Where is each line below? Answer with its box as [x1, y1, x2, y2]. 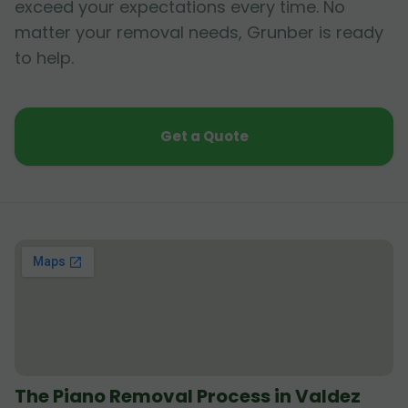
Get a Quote [159, 127, 249, 147]
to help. [15, 46, 74, 70]
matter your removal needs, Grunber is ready [15, 21, 383, 45]
